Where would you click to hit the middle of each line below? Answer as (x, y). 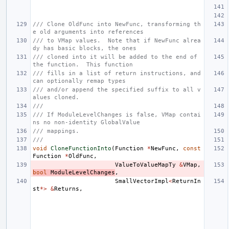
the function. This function (83, 64)
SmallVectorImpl (142, 181)
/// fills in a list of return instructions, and (117, 73)
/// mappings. (56, 131)
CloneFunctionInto (81, 148)
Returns (67, 189)
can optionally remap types (79, 81)
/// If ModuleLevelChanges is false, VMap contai (117, 114)
